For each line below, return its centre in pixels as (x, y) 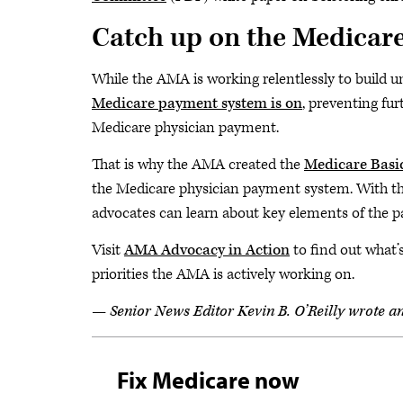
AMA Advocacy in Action (207, 250)
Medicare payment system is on (197, 103)
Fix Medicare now (208, 380)
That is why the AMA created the (198, 165)
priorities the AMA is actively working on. (223, 274)
